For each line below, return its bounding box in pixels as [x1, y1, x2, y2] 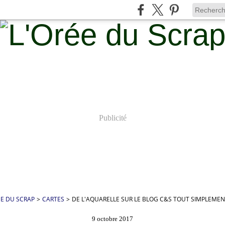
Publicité [98, 114, 127, 122]
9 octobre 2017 [92, 215, 133, 222]
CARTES [42, 195, 64, 203]
